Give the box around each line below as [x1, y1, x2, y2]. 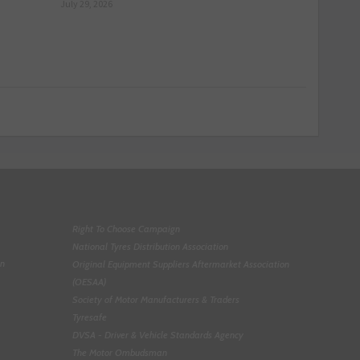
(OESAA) [72, 276, 107, 288]
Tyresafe [72, 311, 108, 323]
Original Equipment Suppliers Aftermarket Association [72, 258, 290, 270]
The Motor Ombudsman [72, 346, 168, 358]
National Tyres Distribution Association [72, 240, 229, 252]
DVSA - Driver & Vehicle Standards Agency [72, 329, 244, 341]
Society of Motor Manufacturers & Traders [72, 293, 240, 305]
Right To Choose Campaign [72, 223, 181, 235]
